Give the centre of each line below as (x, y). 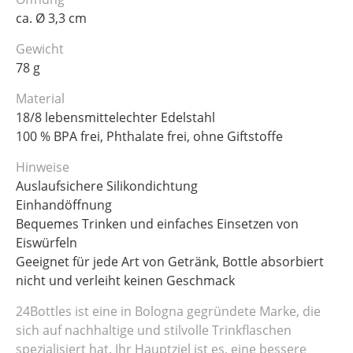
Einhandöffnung (64, 205)
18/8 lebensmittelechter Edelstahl (115, 118)
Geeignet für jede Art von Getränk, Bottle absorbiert (170, 262)
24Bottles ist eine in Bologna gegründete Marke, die (168, 312)
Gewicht (40, 49)
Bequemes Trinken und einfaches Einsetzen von (157, 224)
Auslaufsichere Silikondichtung (107, 186)
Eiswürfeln (46, 243)
